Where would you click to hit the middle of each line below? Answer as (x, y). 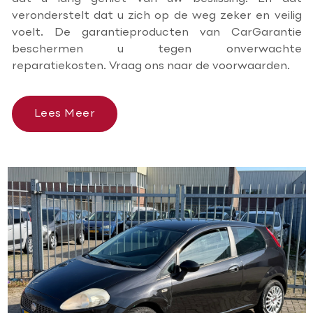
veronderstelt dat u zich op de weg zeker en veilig (156, 16)
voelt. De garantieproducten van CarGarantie (156, 32)
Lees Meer (64, 114)
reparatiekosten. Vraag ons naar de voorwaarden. (151, 66)
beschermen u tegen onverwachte (156, 49)
